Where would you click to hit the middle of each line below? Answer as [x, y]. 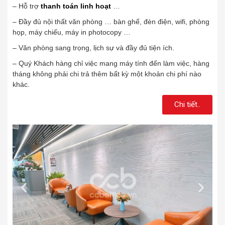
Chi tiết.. [187, 105]
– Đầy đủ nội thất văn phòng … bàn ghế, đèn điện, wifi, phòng [111, 22]
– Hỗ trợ [27, 6]
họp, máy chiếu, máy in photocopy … [72, 32]
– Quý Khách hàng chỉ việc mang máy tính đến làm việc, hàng [111, 64]
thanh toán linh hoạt [76, 6]
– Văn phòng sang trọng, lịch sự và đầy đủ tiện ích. [93, 48]
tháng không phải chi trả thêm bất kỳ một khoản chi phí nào [107, 74]
